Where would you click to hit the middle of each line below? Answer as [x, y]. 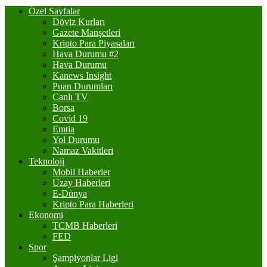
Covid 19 [70, 118]
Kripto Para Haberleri [93, 204]
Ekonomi [46, 215]
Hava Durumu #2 [86, 54]
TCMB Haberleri [85, 226]
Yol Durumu [76, 140]
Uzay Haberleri [81, 183]
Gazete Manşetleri [86, 32]
